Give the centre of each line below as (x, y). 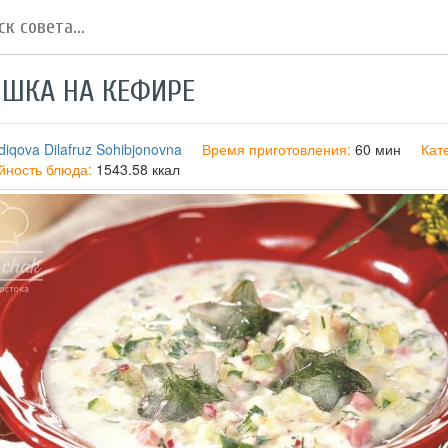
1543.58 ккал (138, 169)
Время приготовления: (276, 149)
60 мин (378, 149)
